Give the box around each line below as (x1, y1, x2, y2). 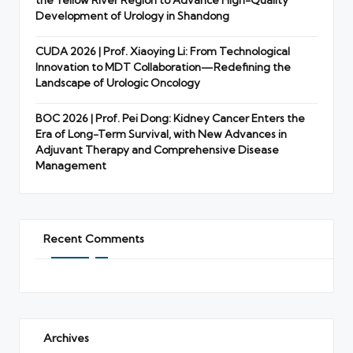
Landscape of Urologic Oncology (35, 76, 200, 90)
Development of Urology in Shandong (35, 9, 229, 23)
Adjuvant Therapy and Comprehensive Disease (35, 143, 279, 157)
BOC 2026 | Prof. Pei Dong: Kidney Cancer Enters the (35, 112, 305, 125)
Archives (43, 331, 89, 346)
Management (35, 159, 106, 173)
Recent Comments (43, 232, 144, 247)
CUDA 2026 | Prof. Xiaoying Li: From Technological (35, 45, 290, 58)
